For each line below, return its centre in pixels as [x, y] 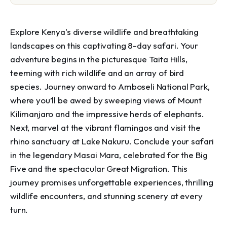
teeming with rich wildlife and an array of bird [97, 73]
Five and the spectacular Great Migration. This [99, 168]
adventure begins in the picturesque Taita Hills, [99, 59]
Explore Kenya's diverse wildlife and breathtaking [104, 32]
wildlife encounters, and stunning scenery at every [106, 196]
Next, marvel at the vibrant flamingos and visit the [105, 127]
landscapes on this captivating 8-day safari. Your [104, 45]
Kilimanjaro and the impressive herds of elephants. [107, 114]
